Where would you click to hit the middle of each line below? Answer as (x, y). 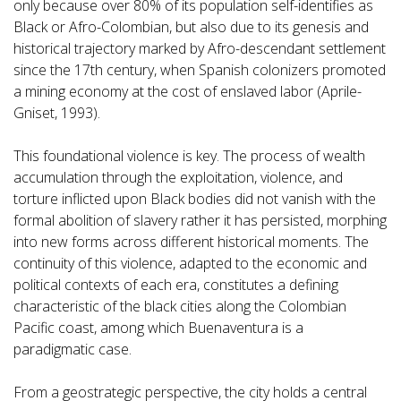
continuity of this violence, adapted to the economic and (190, 264)
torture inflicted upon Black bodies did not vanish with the (195, 199)
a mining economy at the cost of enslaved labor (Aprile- (188, 92)
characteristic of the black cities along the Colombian (180, 307)
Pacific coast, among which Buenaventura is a (158, 328)
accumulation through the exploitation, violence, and (178, 178)
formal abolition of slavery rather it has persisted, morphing (200, 221)
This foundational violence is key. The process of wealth (189, 156)
